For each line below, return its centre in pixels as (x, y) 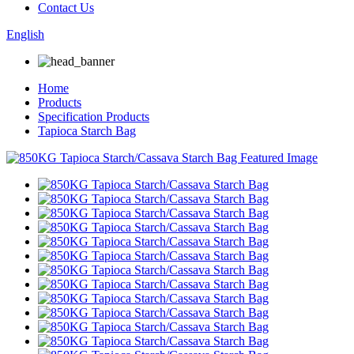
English (25, 34)
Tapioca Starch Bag (87, 131)
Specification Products (94, 117)
